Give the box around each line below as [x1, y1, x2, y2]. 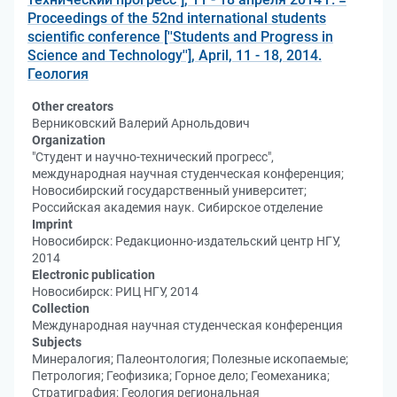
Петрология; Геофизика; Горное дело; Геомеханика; [32, 369, 330, 383]
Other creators [32, 99, 113, 113]
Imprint [32, 217, 73, 231]
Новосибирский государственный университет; [32, 183, 307, 198]
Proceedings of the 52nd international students [27, 10, 326, 27]
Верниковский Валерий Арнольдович [32, 116, 250, 130]
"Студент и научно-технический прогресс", [32, 150, 274, 164]
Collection [32, 301, 90, 315]
